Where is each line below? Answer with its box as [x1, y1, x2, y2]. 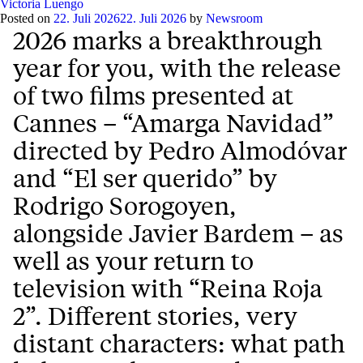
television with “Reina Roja [13, 272, 322, 304]
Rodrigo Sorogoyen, [13, 190, 237, 221]
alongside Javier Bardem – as [13, 217, 344, 249]
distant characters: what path [13, 327, 345, 359]
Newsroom [206, 11, 263, 26]
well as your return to [13, 245, 254, 276]
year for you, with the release [13, 52, 341, 83]
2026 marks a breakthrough [13, 24, 322, 56]
